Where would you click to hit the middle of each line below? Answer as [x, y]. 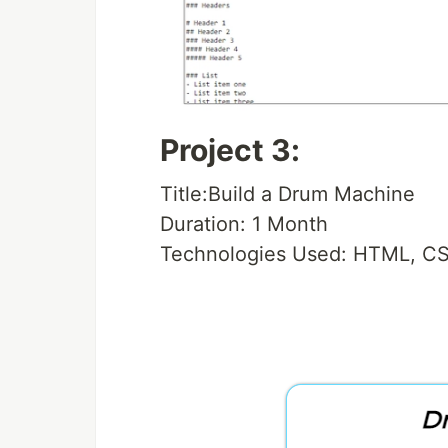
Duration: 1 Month [244, 223]
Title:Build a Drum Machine [287, 193]
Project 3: [230, 149]
